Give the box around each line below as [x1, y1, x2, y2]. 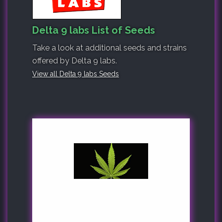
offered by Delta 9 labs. [32, 55, 117, 65]
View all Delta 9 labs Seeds [32, 69, 119, 78]
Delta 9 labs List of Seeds [32, 24, 155, 36]
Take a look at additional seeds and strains [32, 43, 187, 53]
